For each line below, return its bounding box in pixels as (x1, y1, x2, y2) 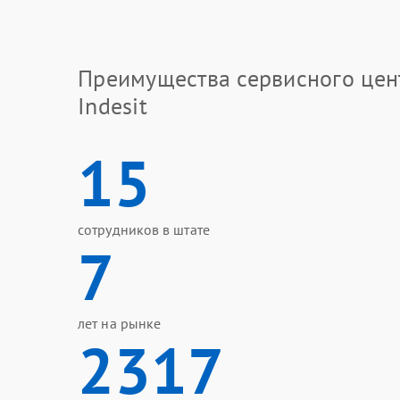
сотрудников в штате (78, 221, 210, 238)
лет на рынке (78, 314, 162, 332)
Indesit (78, 91, 147, 121)
